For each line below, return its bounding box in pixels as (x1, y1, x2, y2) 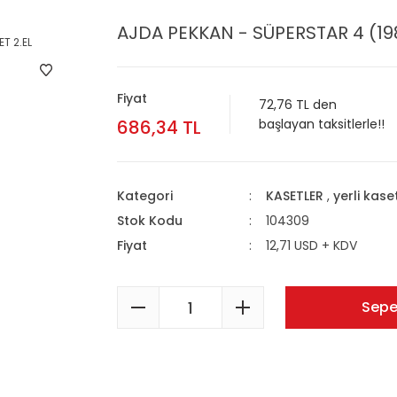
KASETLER (265, 187, 323, 205)
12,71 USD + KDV (265, 237, 357, 254)
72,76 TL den (259, 96, 337, 113)
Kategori (117, 187, 173, 205)
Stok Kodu (117, 212, 183, 230)
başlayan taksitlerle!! (259, 115, 385, 133)
